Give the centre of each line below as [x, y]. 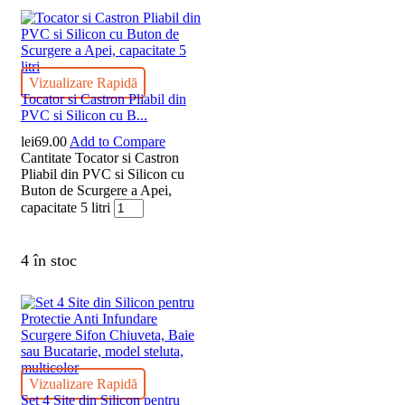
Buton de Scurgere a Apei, [96, 191]
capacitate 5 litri [66, 208]
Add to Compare [118, 142]
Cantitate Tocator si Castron [100, 158]
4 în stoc [49, 261]
